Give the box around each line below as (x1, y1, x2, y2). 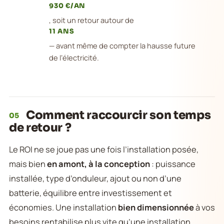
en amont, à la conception (47, 158, 150, 169)
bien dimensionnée (118, 201, 194, 213)
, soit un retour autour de (49, 15, 134, 25)
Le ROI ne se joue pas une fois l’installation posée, (9, 143, 198, 155)
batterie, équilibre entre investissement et (9, 187, 172, 198)
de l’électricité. (49, 52, 99, 62)
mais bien (9, 158, 47, 169)
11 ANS (49, 27, 74, 35)
